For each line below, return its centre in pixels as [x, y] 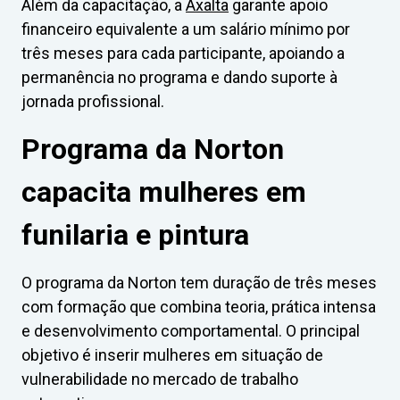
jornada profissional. [93, 102]
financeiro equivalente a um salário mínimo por [186, 29]
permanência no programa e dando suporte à [179, 78]
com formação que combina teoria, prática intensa [199, 307]
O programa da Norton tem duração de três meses [199, 283]
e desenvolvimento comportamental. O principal [191, 331]
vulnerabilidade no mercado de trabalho [160, 379]
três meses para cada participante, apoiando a [183, 54]
